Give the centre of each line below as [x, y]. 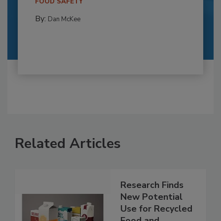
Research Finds [152, 185]
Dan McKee [64, 19]
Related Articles [68, 144]
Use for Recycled [156, 209]
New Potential [151, 197]
